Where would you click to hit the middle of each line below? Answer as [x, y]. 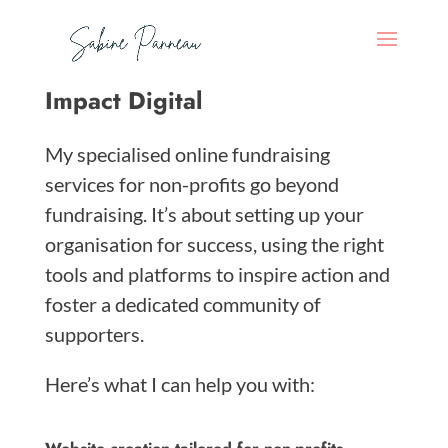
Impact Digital [123, 100]
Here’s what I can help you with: [179, 384]
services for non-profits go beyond [191, 184]
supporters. [94, 334]
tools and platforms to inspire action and [217, 274]
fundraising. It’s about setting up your [204, 214]
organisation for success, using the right [214, 244]
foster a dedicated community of [182, 304]
